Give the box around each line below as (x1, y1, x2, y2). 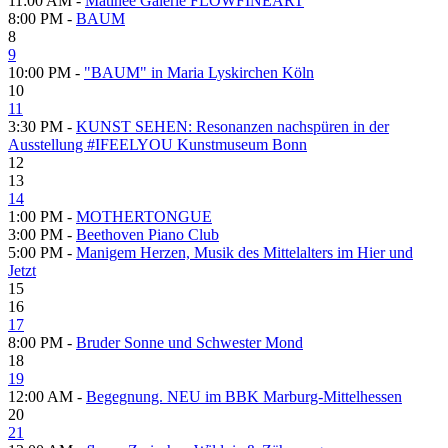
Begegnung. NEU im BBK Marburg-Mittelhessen (86, 387, 402, 405)
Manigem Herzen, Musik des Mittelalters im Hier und (76, 243, 413, 261)
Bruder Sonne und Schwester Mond (76, 333, 303, 351)
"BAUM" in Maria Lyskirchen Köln (84, 63, 314, 81)
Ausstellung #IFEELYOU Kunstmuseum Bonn (8, 135, 307, 153)
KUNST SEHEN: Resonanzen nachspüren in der (76, 117, 389, 135)
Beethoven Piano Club (76, 225, 219, 243)
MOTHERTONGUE (76, 207, 212, 225)
